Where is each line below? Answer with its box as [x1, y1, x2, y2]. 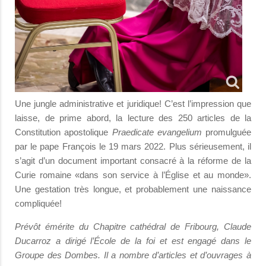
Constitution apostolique [15, 127, 112, 138]
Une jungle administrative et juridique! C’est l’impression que [15, 99, 251, 109]
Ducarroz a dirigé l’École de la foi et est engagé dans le [15, 236, 251, 246]
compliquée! [15, 198, 62, 209]
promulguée [201, 127, 251, 138]
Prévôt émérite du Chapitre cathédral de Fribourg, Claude [15, 221, 251, 232]
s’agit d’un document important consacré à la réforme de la [15, 156, 251, 166]
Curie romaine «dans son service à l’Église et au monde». [15, 170, 251, 180]
